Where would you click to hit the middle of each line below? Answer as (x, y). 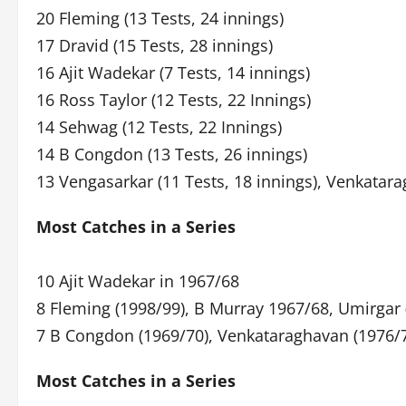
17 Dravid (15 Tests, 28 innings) (155, 45)
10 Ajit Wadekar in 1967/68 (138, 281)
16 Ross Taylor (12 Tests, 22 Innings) (174, 100)
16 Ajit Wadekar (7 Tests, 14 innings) (173, 72)
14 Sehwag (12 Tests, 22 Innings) (159, 127)
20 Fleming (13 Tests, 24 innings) (160, 18)
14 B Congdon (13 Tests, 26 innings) (172, 154)
